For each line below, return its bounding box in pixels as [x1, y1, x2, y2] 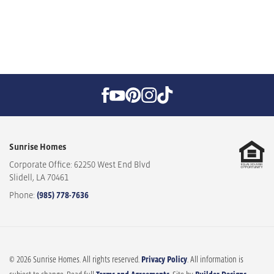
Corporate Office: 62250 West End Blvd [9, 159, 150, 169]
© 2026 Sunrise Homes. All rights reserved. [9, 253, 139, 264]
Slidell [9, 172, 32, 182]
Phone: [9, 190, 35, 200]
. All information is [187, 253, 243, 264]
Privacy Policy [139, 253, 187, 264]
